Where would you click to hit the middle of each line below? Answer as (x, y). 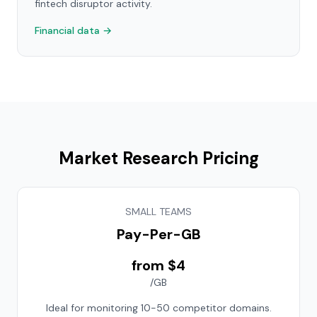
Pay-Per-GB (158, 234)
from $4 (158, 265)
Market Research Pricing (158, 158)
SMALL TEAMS (158, 212)
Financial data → (73, 30)
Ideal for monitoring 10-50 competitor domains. (158, 308)
